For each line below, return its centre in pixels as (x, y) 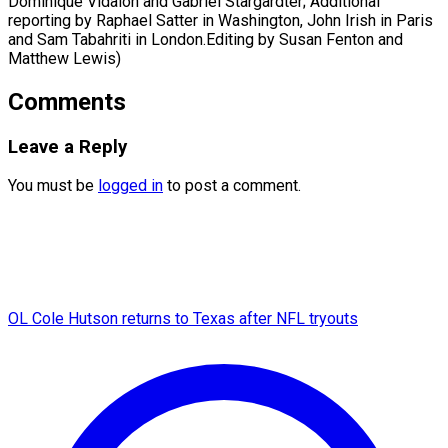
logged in (130, 186)
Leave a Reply (67, 146)
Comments (67, 101)
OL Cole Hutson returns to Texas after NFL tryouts (183, 319)
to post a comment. (232, 186)
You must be (53, 186)
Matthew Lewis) (64, 58)
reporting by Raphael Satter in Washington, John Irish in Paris (220, 20)
